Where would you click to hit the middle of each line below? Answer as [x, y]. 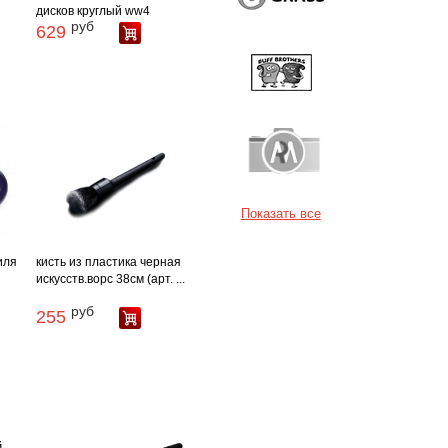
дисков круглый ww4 [93, 11]
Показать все [280, 213]
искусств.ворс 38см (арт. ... [111, 279]
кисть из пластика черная [109, 262]
